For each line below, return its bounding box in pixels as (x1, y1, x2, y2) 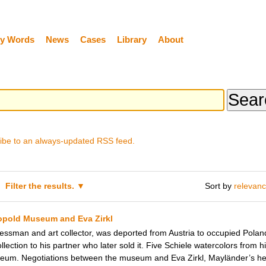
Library (116, 34, 147, 45)
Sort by (205, 181, 232, 191)
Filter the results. (5, 181, 77, 191)
